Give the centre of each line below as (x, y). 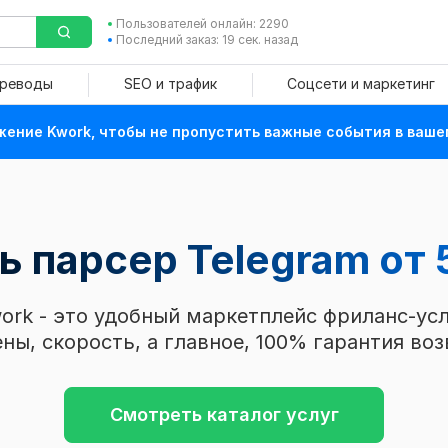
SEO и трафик (170, 83)
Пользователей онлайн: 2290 (202, 23)
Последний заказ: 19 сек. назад (206, 39)
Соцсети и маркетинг (360, 83)
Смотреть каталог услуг (224, 414)
